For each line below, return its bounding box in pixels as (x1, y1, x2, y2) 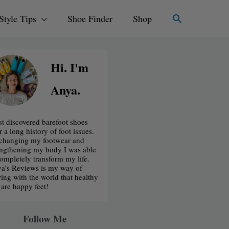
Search (171, 12, 203, 29)
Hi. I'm (51, 58, 89, 77)
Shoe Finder (67, 12, 112, 25)
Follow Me (22, 211, 66, 225)
